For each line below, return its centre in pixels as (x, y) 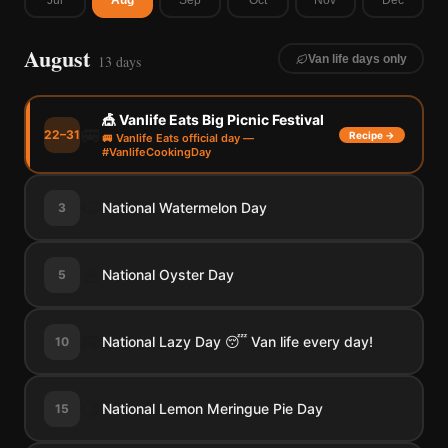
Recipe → (371, 134)
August (57, 58)
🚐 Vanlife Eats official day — (177, 137)
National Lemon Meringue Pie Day (212, 408)
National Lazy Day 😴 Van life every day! (237, 341)
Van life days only (357, 58)
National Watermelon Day (184, 207)
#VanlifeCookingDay (156, 151)
